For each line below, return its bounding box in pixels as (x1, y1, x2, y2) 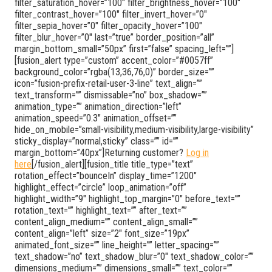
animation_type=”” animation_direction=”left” (15, 100, 182, 112)
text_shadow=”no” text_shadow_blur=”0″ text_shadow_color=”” (15, 250, 254, 262)
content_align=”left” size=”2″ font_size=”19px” (15, 227, 189, 239)
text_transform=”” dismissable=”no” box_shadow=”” (15, 89, 207, 101)
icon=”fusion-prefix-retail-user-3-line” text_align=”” (15, 77, 202, 89)
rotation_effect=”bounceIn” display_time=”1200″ (15, 169, 197, 182)
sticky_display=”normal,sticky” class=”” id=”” (15, 135, 178, 147)
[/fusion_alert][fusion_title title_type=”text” (32, 158, 193, 170)
